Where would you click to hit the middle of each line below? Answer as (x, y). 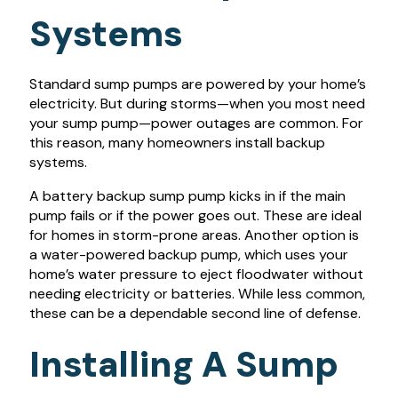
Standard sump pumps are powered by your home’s (197, 84)
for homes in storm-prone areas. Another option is (194, 235)
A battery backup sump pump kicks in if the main (187, 195)
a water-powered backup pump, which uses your (188, 254)
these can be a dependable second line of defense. (195, 313)
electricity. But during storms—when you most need (197, 103)
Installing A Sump (183, 364)
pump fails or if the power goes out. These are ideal (195, 215)
